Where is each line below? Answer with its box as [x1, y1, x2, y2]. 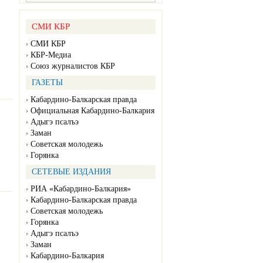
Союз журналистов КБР [31, 62, 115, 71]
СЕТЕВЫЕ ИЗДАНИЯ [32, 167, 111, 177]
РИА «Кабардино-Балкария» [31, 184, 131, 194]
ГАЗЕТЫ [32, 78, 63, 87]
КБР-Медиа [31, 50, 71, 60]
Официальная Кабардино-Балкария [31, 106, 154, 116]
